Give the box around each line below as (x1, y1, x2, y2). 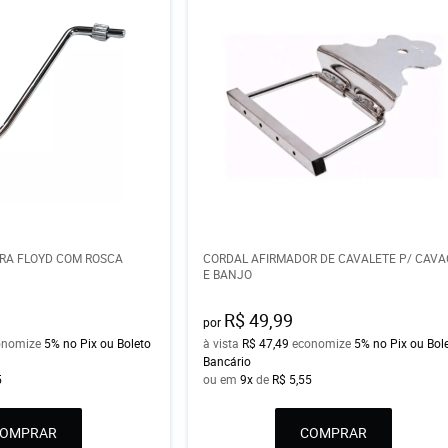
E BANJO (203, 266, 253, 283)
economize (289, 335, 355, 352)
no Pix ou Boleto (63, 335, 152, 352)
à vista (203, 335, 243, 352)
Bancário (203, 353, 252, 370)
